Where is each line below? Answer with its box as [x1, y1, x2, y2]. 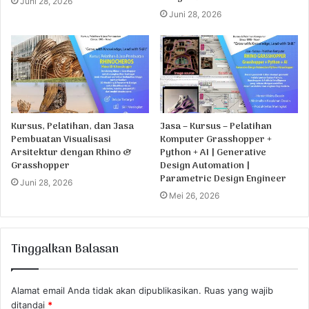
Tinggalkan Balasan [11, 239, 119, 259]
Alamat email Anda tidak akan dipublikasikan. [11, 284, 201, 296]
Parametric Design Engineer [160, 170, 286, 187]
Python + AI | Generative [160, 144, 266, 161]
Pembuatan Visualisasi [11, 131, 111, 148]
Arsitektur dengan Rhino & [11, 144, 132, 161]
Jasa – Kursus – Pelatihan [160, 118, 272, 134]
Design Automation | [160, 157, 250, 174]
